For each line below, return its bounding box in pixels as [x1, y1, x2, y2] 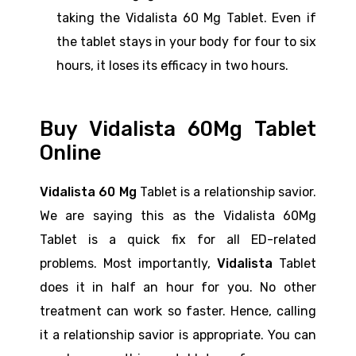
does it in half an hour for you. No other [40, 279, 316, 295]
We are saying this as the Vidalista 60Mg [40, 207, 316, 223]
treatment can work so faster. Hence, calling [40, 303, 316, 319]
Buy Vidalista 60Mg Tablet [40, 117, 316, 141]
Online [40, 141, 101, 165]
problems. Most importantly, [40, 255, 217, 271]
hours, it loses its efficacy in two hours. [56, 57, 288, 73]
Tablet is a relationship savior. [136, 184, 317, 199]
